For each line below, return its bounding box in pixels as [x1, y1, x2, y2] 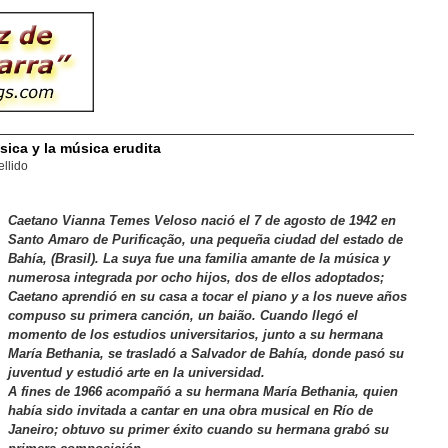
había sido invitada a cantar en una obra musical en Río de [8, 402, 373, 418]
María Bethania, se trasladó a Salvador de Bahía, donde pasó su [8, 345, 404, 361]
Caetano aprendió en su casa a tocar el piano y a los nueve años [8, 288, 407, 304]
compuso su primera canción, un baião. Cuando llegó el [8, 307, 358, 323]
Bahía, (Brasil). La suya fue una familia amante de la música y [8, 250, 390, 266]
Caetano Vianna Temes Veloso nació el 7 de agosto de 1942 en [8, 212, 396, 228]
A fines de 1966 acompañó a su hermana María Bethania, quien [8, 383, 398, 399]
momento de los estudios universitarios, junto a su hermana [8, 326, 383, 342]
